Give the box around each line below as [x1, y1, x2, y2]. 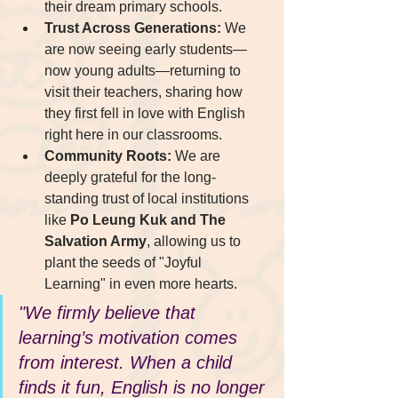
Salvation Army [44, 233, 147, 249]
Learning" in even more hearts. [44, 275, 237, 291]
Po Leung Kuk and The [70, 211, 229, 227]
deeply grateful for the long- [44, 169, 216, 185]
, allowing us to [147, 233, 244, 249]
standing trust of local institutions [44, 190, 252, 206]
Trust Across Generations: [44, 20, 221, 36]
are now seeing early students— [44, 41, 247, 57]
